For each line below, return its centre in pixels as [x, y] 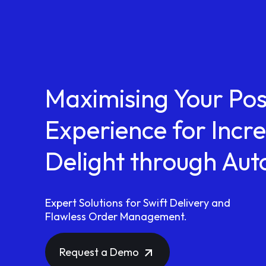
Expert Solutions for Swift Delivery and [138, 203]
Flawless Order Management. [116, 216]
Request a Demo [100, 252]
